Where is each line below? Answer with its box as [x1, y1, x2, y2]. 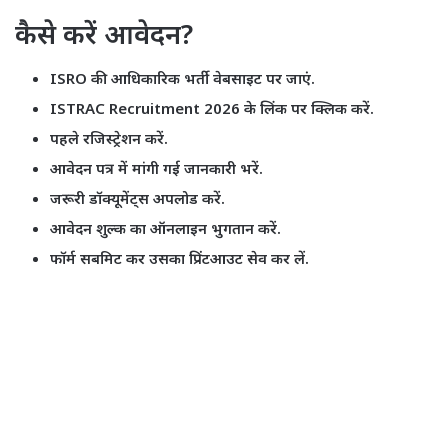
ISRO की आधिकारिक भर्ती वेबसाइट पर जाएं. [50, 67, 315, 88]
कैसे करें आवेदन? [15, 15, 193, 53]
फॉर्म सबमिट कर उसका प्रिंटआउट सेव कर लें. [50, 247, 309, 268]
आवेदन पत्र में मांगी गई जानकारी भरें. [50, 157, 263, 178]
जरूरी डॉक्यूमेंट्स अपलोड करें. [50, 187, 225, 208]
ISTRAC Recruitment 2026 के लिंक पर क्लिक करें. [50, 97, 374, 118]
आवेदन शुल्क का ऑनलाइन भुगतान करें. [50, 217, 281, 238]
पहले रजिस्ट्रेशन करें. [50, 127, 168, 148]
